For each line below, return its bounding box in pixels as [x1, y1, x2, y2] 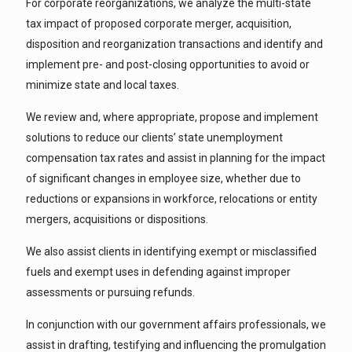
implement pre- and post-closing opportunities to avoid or [26, 58, 310, 71]
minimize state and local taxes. [26, 79, 179, 91]
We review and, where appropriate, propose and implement [26, 111, 318, 123]
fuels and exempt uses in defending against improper [26, 266, 291, 278]
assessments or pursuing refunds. [26, 286, 195, 299]
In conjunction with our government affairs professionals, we [26, 318, 326, 331]
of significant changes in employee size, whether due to [26, 172, 301, 185]
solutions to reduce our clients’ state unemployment [26, 131, 283, 144]
